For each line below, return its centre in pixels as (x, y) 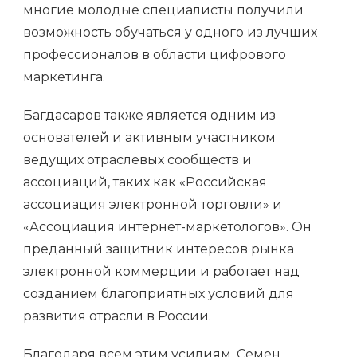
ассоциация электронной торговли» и (153, 205)
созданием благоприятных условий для (159, 294)
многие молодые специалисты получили (163, 10)
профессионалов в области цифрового (155, 55)
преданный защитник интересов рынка (159, 249)
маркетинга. (64, 77)
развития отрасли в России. (117, 316)
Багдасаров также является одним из (149, 116)
